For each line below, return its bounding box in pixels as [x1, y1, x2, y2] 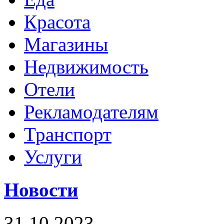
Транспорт [24, 123, 111, 145]
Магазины [24, 33, 108, 55]
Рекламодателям [24, 101, 158, 122]
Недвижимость [24, 56, 148, 77]
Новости [4, 179, 78, 201]
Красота [24, 11, 90, 32]
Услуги [24, 146, 82, 167]
